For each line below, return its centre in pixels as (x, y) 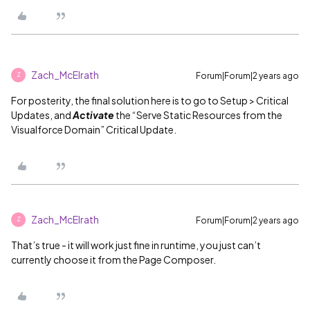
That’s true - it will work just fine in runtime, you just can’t (136, 245)
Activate (93, 115)
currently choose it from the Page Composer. (113, 259)
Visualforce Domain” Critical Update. (94, 129)
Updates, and (42, 115)
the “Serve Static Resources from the (198, 115)
